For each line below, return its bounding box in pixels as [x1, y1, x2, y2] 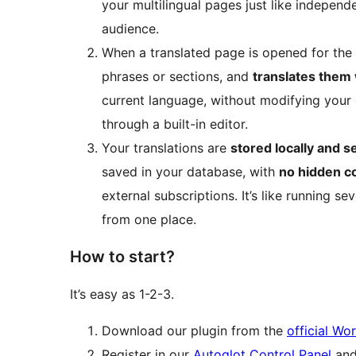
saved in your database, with [102, 164, 279, 180]
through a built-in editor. [102, 116, 248, 133]
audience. [102, 21, 159, 37]
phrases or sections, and [102, 68, 253, 85]
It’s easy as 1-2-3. [70, 286, 175, 303]
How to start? [70, 247, 175, 267]
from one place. [102, 211, 196, 228]
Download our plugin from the [102, 323, 287, 339]
